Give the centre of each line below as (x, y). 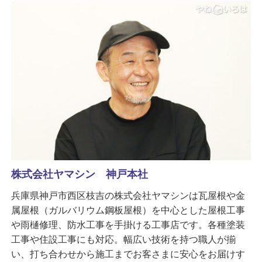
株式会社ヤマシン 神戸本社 (79, 174)
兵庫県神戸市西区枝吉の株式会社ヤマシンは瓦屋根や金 (128, 196)
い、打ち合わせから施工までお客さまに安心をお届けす (128, 254)
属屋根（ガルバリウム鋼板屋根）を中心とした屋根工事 (128, 210)
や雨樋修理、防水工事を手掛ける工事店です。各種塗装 (128, 225)
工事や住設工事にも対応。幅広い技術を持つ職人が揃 (123, 239)
